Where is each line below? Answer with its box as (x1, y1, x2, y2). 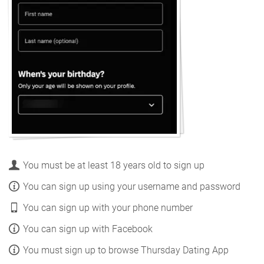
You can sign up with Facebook (23, 223, 153, 235)
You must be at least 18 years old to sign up (23, 159, 204, 171)
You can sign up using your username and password (23, 180, 240, 192)
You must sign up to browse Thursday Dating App (23, 244, 229, 256)
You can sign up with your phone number (23, 202, 193, 213)
